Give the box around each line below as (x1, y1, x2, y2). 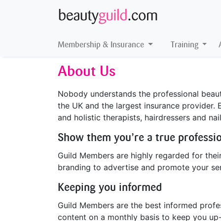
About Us (58, 63, 115, 80)
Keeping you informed (58, 181, 162, 194)
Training (170, 40, 200, 49)
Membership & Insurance (58, 40, 146, 49)
